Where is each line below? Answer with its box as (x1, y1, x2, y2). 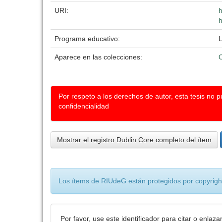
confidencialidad (58, 102, 109, 110)
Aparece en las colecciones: (55, 53, 142, 61)
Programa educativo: (55, 35, 122, 43)
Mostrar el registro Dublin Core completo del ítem (57, 136, 212, 144)
